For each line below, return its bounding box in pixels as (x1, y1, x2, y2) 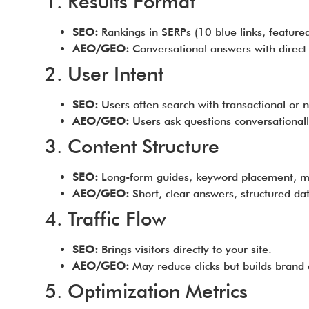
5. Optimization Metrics (44, 279, 248, 303)
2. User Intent (44, 62, 163, 86)
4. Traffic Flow (44, 207, 166, 230)
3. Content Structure (44, 134, 219, 158)
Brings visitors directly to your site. (97, 243, 272, 256)
